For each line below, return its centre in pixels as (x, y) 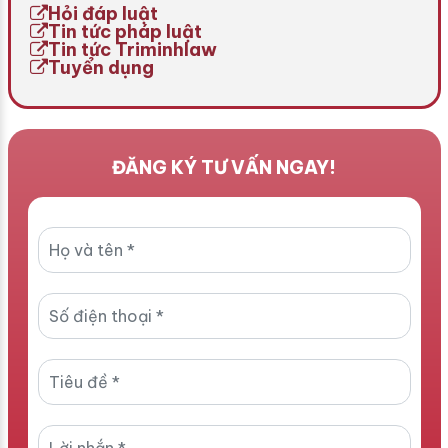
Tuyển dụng (101, 67)
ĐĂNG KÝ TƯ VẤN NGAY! (224, 168)
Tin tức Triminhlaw (133, 49)
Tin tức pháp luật (125, 31)
